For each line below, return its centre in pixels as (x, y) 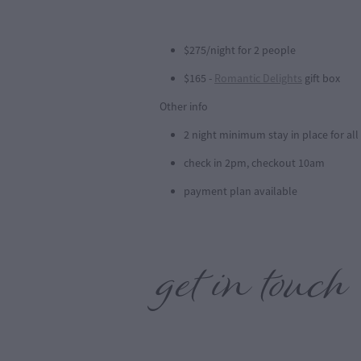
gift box (321, 79)
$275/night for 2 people (240, 50)
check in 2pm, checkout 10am (254, 163)
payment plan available (241, 191)
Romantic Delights (258, 79)
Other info (184, 107)
